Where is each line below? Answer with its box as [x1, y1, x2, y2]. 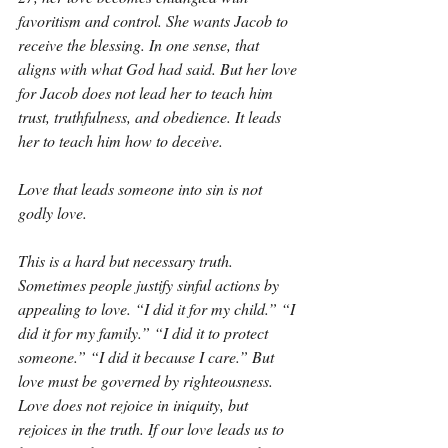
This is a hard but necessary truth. [18, 250, 237, 271]
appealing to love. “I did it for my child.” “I [18, 298, 299, 319]
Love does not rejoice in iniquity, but [18, 394, 252, 415]
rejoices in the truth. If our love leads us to [18, 418, 288, 439]
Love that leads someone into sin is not [18, 178, 266, 199]
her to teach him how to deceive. [18, 130, 223, 151]
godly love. [18, 202, 87, 223]
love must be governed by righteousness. [18, 370, 277, 391]
